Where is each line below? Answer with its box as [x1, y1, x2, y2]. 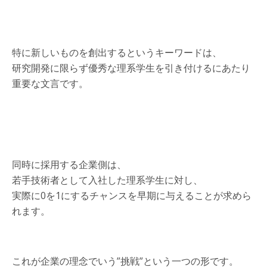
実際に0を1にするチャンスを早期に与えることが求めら [12, 188, 252, 202]
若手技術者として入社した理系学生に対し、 [12, 173, 203, 187]
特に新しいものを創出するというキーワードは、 [12, 45, 222, 59]
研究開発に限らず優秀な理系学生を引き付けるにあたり [12, 61, 250, 74]
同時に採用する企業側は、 [12, 157, 126, 171]
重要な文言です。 [12, 76, 88, 90]
